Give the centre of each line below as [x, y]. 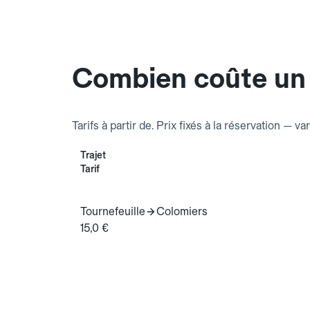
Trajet [93, 155]
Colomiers [182, 212]
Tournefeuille [113, 212]
